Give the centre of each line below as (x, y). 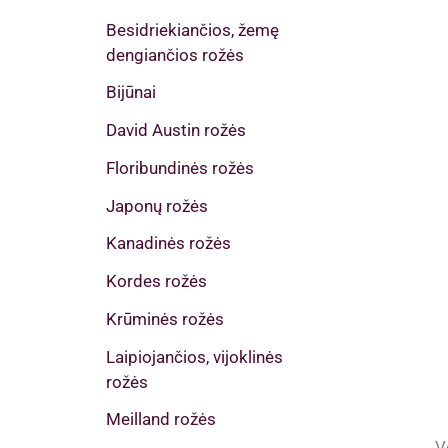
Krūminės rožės (165, 318)
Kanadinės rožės (168, 243)
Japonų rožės (157, 205)
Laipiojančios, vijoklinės (194, 356)
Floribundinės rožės (180, 167)
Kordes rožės (156, 281)
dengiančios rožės (175, 54)
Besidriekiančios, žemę (192, 29)
